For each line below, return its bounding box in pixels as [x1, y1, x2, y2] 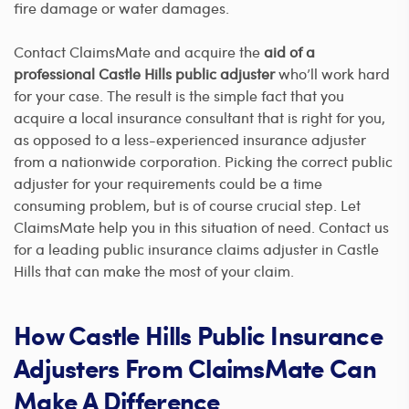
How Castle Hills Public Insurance [14, 316, 383, 353]
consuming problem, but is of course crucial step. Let [14, 194, 361, 215]
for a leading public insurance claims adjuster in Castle [14, 238, 379, 258]
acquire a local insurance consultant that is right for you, [14, 107, 385, 127]
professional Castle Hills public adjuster [14, 63, 275, 83]
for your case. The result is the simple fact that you [14, 85, 344, 105]
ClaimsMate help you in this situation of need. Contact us [14, 216, 389, 236]
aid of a [264, 41, 315, 61]
